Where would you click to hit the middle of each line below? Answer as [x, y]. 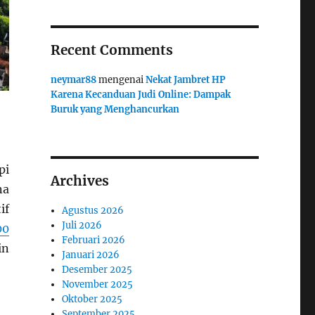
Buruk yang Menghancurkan [115, 109]
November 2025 [98, 284]
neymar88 [73, 80]
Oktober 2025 [92, 299]
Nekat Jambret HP [185, 80]
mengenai [121, 80]
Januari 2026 [91, 255]
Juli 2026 [82, 225]
